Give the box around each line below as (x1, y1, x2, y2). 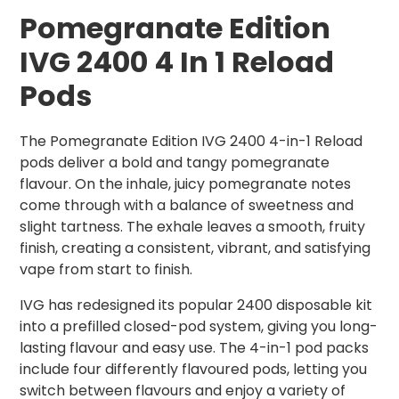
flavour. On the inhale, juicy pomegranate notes (20, 174, 351, 195)
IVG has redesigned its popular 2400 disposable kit (20, 295, 372, 316)
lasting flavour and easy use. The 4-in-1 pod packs (20, 338, 369, 359)
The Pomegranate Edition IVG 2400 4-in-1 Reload (20, 131, 362, 152)
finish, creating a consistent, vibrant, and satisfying (20, 238, 370, 259)
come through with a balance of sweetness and (20, 195, 354, 216)
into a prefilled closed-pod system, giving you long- (20, 316, 378, 338)
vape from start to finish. (20, 259, 192, 281)
